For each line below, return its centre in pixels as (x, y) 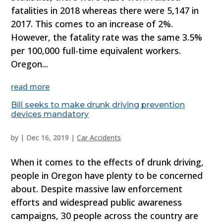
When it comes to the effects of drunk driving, (108, 162)
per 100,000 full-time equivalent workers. (96, 51)
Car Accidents (99, 138)
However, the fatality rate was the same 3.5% (107, 37)
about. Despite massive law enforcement (97, 189)
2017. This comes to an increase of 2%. (92, 24)
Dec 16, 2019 (48, 138)
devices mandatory (50, 114)
